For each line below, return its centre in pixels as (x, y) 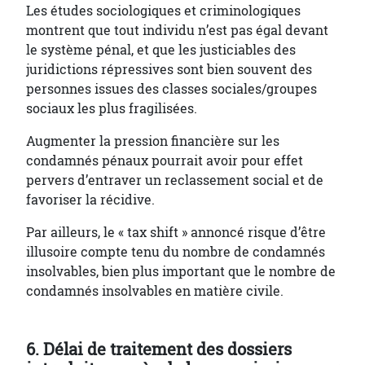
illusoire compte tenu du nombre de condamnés (176, 252)
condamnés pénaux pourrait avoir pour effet (165, 161)
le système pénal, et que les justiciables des (161, 50)
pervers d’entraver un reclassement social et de (175, 180)
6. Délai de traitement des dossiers (159, 350)
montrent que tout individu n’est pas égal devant (177, 30)
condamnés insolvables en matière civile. (155, 291)
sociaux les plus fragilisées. (112, 108)
